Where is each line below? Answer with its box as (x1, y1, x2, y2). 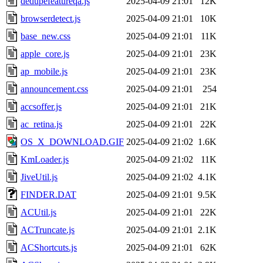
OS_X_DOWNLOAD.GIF (21, 136, 124, 147)
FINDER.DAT (21, 189, 76, 200)
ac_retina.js (21, 119, 62, 129)
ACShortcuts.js (21, 242, 77, 252)
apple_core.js (21, 48, 69, 59)
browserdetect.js (21, 13, 80, 23)
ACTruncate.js (21, 224, 75, 235)
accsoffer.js (21, 101, 62, 112)
